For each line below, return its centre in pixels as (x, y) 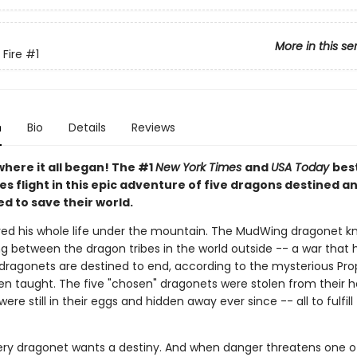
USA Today (301, 167)
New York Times (200, 167)
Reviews (153, 127)
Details (87, 127)
